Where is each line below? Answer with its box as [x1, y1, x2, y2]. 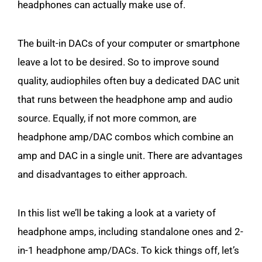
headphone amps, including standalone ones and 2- [18, 226, 243, 237]
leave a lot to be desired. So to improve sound [18, 56, 219, 68]
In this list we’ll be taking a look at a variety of [18, 207, 216, 219]
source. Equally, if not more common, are [18, 112, 196, 124]
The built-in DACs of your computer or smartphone [18, 37, 240, 49]
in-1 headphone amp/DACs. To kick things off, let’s [18, 244, 239, 256]
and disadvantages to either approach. [18, 168, 187, 180]
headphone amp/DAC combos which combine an [18, 131, 233, 143]
